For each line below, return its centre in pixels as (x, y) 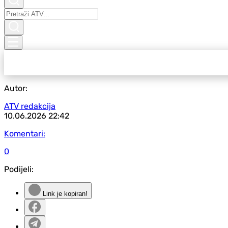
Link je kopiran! (64, 194)
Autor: (16, 88)
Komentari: (25, 134)
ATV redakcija (30, 106)
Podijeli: (19, 169)
